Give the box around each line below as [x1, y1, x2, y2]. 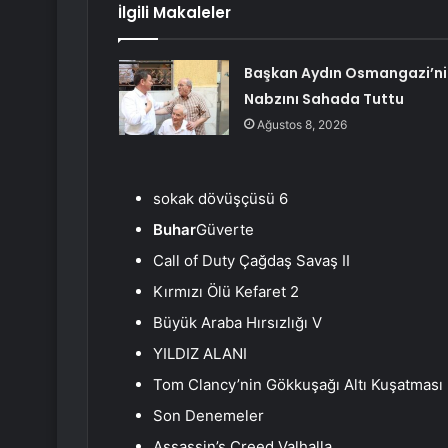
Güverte [196, 220, 254, 240]
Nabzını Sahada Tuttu [243, 89, 404, 110]
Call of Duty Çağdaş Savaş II [153, 251, 350, 271]
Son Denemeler [153, 406, 264, 426]
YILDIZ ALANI [153, 344, 247, 364]
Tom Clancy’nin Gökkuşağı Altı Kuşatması [153, 375, 443, 395]
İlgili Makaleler [118, 2, 231, 24]
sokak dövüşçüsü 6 [153, 189, 288, 209]
